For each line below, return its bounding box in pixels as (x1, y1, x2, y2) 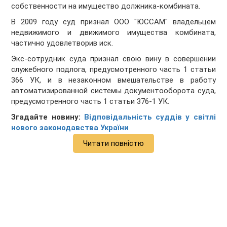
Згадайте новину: (11, 112, 84, 122)
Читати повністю (83, 139, 144, 148)
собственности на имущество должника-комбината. (11, 2, 201, 11)
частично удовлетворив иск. (11, 39, 113, 48)
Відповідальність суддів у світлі (84, 112, 216, 122)
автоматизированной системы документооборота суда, (11, 86, 216, 96)
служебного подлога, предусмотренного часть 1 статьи (11, 65, 216, 74)
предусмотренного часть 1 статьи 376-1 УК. (11, 97, 170, 106)
